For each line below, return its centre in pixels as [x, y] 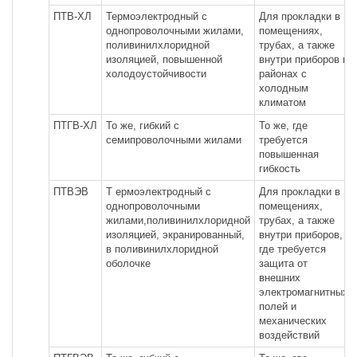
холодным [284, 88]
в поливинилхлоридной [162, 249]
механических [293, 320]
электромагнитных [304, 292]
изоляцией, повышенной [164, 59]
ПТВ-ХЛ [73, 16]
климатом [282, 102]
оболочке [128, 263]
